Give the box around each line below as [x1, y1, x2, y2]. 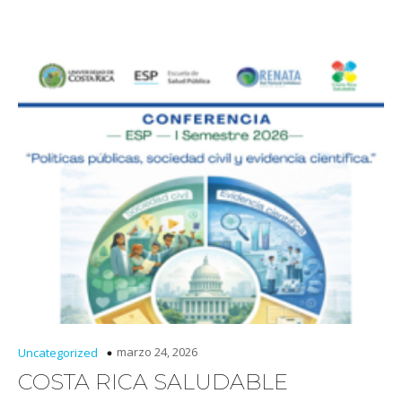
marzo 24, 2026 [117, 343, 197, 360]
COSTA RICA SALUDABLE [18, 369, 288, 395]
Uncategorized [18, 345, 98, 361]
